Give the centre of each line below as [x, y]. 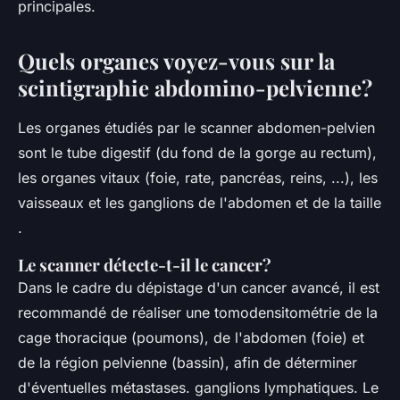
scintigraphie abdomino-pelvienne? [195, 88]
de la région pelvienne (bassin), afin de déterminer [187, 363]
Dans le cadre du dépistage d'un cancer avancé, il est [199, 288]
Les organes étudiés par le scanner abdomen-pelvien [196, 128]
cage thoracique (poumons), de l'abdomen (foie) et [191, 338]
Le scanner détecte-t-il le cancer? [145, 265]
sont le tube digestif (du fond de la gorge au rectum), [197, 153]
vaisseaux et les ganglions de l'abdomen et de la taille [200, 203]
